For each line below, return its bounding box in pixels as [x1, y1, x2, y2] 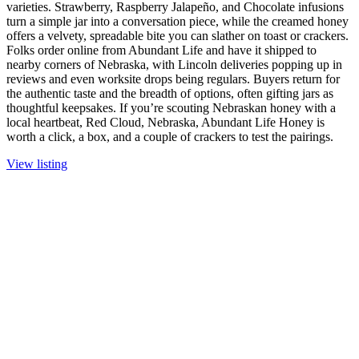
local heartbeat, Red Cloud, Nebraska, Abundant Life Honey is [6, 115, 325, 130]
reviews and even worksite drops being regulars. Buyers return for [6, 72, 340, 87]
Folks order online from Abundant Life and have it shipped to [6, 43, 317, 58]
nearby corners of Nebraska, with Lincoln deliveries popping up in [6, 58, 342, 72]
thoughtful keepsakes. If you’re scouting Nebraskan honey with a [6, 101, 336, 115]
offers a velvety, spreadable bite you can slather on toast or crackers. [6, 29, 349, 43]
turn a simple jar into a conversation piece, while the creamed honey [6, 14, 349, 29]
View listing [6, 157, 67, 171]
